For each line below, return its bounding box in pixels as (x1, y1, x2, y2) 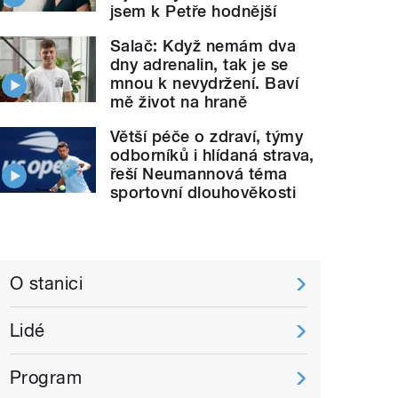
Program (10, 366, 83, 388)
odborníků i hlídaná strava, (110, 145, 314, 164)
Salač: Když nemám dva (110, 36, 297, 55)
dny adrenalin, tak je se (110, 54, 289, 74)
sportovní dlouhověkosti (110, 182, 297, 202)
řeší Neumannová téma (110, 163, 288, 183)
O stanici (10, 272, 84, 294)
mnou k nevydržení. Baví (110, 73, 299, 92)
